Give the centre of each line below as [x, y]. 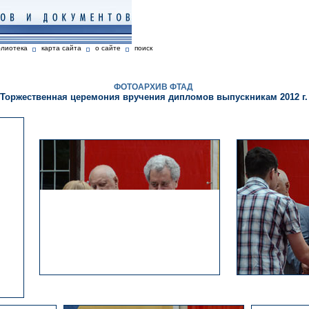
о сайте [108, 48]
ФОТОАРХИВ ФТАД [153, 87]
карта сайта [61, 48]
